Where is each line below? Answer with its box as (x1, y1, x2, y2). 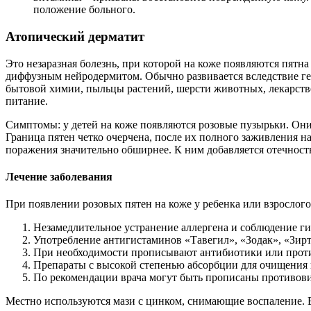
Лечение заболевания (6, 171, 112, 183)
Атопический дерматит (6, 29, 144, 44)
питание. (6, 94, 48, 107)
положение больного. (33, 3, 135, 16)
